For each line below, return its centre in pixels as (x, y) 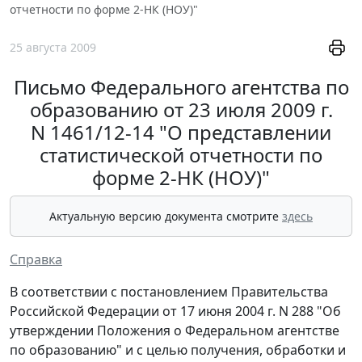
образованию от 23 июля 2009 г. (181, 110)
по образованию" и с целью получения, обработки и (178, 350)
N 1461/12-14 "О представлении (181, 133)
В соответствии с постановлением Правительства (169, 292)
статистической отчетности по (181, 155)
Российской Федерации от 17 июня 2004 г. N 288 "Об (175, 311)
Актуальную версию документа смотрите (166, 217)
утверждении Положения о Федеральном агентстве (175, 331)
